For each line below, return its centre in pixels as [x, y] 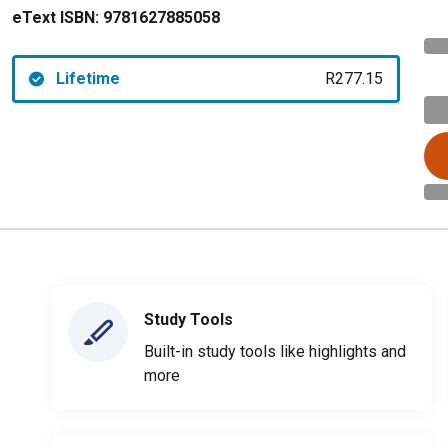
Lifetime [87, 78]
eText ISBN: [55, 17]
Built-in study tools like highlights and [275, 351]
